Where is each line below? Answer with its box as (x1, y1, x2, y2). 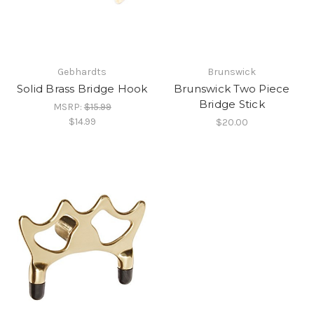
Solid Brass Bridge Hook (16, 82, 148, 96)
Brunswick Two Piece (173, 82, 290, 96)
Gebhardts (57, 66, 107, 78)
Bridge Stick (198, 97, 265, 111)
